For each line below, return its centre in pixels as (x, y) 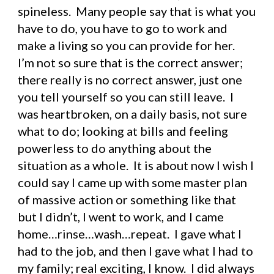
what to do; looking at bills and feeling (123, 131)
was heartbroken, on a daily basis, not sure (133, 114)
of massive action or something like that (127, 199)
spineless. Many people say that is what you (137, 11)
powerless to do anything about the (115, 148)
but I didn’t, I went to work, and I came (121, 217)
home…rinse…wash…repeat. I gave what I (130, 234)
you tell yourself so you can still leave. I (126, 97)
